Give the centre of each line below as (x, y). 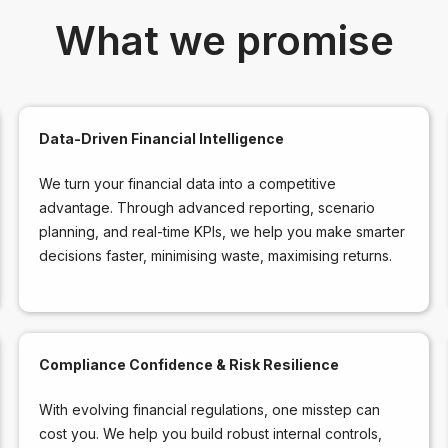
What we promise (224, 40)
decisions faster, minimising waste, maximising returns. (215, 255)
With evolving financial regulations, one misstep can (209, 409)
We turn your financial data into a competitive (187, 183)
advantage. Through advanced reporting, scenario (206, 207)
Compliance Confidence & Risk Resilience (188, 364)
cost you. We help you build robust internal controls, (210, 433)
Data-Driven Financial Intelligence (161, 138)
